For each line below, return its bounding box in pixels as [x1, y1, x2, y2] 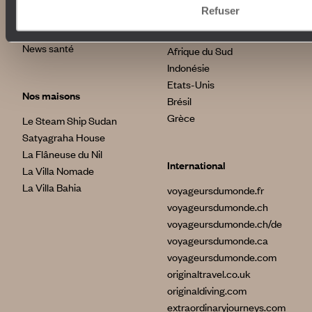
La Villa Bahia [22, 180, 81, 194]
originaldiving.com [167, 283, 247, 297]
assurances [22, 24, 74, 38]
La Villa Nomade [22, 163, 94, 178]
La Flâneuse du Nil [22, 146, 102, 161]
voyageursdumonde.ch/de [167, 216, 282, 231]
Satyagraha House [22, 130, 105, 144]
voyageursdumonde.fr [167, 182, 264, 197]
